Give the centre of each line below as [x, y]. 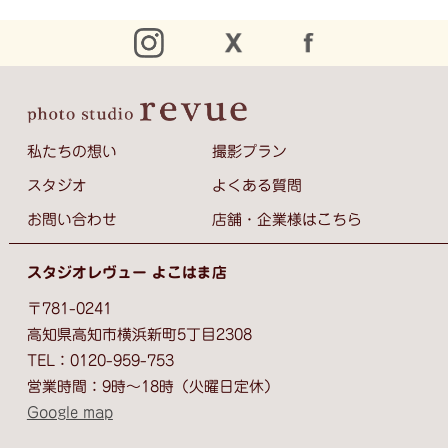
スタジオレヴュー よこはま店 [126, 273]
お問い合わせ [71, 219]
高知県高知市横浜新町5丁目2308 [139, 335]
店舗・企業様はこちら [287, 219]
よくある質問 [257, 185]
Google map [69, 413]
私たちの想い [71, 151]
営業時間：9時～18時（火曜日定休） [152, 387]
